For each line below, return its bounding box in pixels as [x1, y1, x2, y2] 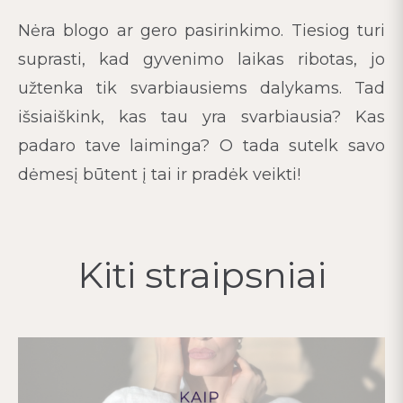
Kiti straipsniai [76, 253, 327, 297]
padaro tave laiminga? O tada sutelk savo [18, 136, 385, 156]
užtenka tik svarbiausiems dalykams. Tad [18, 78, 385, 98]
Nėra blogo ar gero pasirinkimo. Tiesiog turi [18, 21, 385, 40]
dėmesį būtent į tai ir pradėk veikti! [18, 165, 300, 184]
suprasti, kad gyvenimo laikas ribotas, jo [18, 49, 385, 69]
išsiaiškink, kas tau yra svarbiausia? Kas [18, 107, 385, 127]
